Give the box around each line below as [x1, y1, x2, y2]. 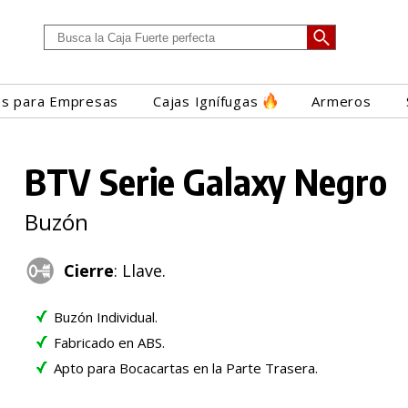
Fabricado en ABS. [54, 332, 166, 352]
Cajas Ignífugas [153, 92, 259, 110]
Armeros [311, 92, 372, 110]
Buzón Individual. [54, 307, 158, 326]
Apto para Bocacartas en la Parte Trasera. [54, 358, 319, 377]
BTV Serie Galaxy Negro [25, 158, 388, 204]
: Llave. [114, 259, 167, 281]
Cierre [64, 259, 115, 281]
